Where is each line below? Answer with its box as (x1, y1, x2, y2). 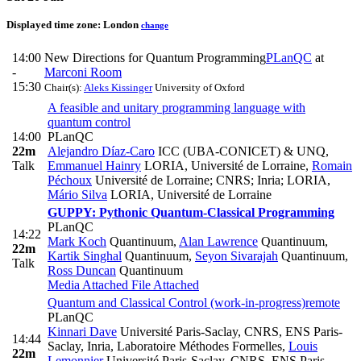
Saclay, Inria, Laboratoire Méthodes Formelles (48, 339, 282, 354)
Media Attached (48, 278, 128, 293)
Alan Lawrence (179, 234, 258, 249)
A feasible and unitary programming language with (48, 101, 305, 115)
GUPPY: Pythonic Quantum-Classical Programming (48, 205, 334, 220)
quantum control (48, 115, 131, 130)
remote (305, 296, 340, 310)
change (141, 20, 168, 31)
